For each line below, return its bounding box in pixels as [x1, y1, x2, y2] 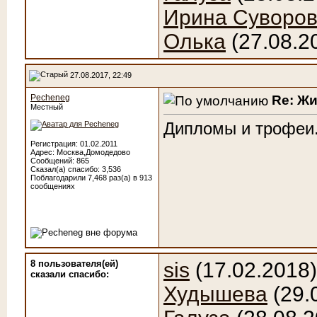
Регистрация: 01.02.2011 [30, 139, 117, 148]
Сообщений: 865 [30, 156, 89, 165]
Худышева [163, 282, 267, 306]
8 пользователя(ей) [30, 258, 118, 269]
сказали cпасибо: [30, 269, 109, 279]
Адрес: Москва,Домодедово [30, 148, 130, 156]
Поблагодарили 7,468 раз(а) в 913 [30, 173, 152, 182]
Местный [30, 103, 63, 111]
